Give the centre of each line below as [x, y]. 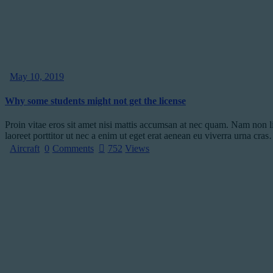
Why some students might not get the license [95, 101]
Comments [73, 148]
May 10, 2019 [37, 77]
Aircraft [25, 148]
